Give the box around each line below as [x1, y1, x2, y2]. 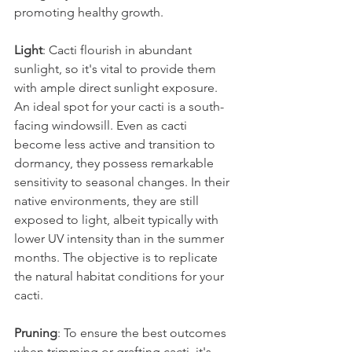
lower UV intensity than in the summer [14, 231, 227, 246]
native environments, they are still [14, 193, 202, 208]
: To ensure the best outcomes [57, 325, 229, 340]
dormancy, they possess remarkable [14, 156, 217, 170]
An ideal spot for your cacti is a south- [14, 99, 224, 114]
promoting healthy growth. [14, 5, 163, 20]
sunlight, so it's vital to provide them [14, 61, 219, 76]
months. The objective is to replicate [14, 250, 221, 265]
